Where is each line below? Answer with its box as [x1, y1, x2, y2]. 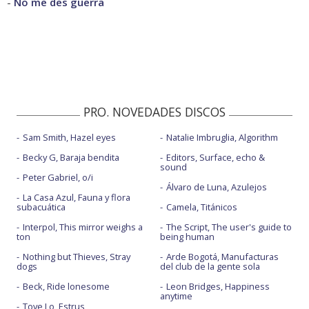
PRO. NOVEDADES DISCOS [83, 103, 226, 120]
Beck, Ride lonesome [23, 279, 110, 292]
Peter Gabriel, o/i [23, 170, 93, 183]
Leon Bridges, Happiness [166, 279, 270, 292]
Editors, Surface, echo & [166, 150, 265, 163]
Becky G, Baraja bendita [23, 150, 119, 163]
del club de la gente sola [159, 259, 260, 272]
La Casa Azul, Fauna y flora [23, 190, 130, 203]
